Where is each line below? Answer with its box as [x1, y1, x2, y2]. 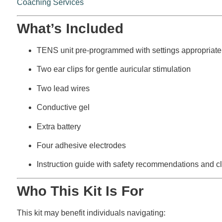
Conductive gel [36, 103, 90, 112]
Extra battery [36, 122, 81, 131]
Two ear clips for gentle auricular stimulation [36, 65, 191, 74]
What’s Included [16, 21, 123, 37]
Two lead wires [36, 84, 90, 93]
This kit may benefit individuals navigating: [16, 208, 166, 217]
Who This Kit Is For [16, 183, 144, 199]
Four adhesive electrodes [36, 141, 126, 150]
